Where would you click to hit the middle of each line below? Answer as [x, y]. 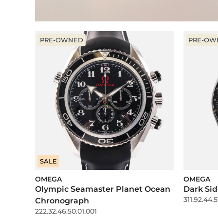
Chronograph [62, 201]
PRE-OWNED [62, 40]
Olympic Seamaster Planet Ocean [103, 189]
